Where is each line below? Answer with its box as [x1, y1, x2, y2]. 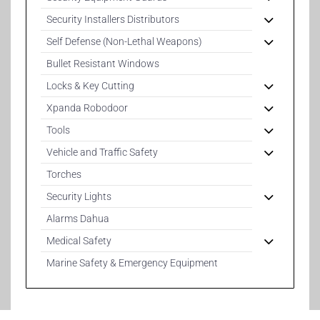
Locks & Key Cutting [46, 79, 134, 91]
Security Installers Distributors [46, 13, 179, 25]
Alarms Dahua [46, 212, 109, 224]
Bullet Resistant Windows [46, 57, 159, 69]
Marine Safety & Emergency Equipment [46, 256, 218, 269]
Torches [46, 168, 81, 180]
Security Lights [46, 190, 111, 202]
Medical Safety [46, 234, 111, 246]
